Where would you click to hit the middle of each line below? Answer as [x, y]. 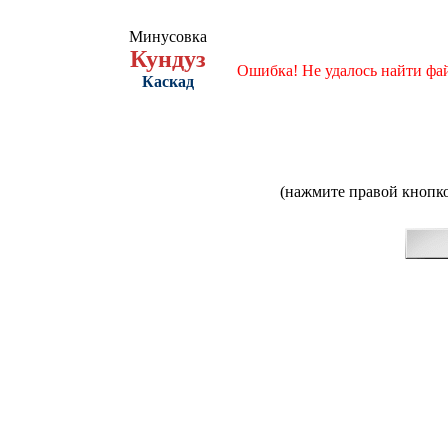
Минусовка [168, 36]
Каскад [168, 81]
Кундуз [168, 59]
